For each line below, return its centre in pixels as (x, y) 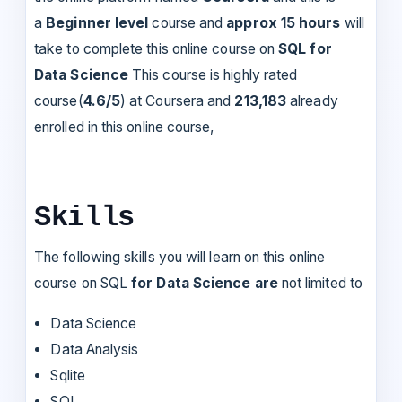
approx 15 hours (285, 22)
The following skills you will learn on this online (180, 257)
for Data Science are (205, 283)
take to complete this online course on (157, 48)
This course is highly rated (213, 74)
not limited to (322, 283)
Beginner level (97, 22)
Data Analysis (95, 349)
